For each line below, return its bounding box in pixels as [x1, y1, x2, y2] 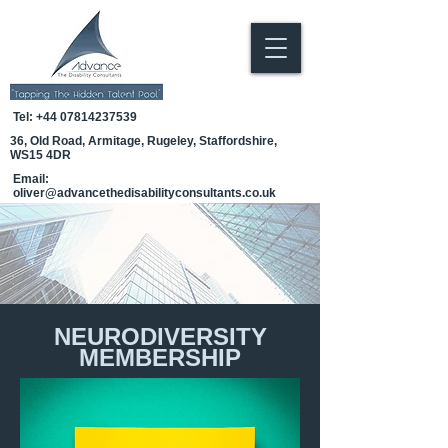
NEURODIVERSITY [53, 323, 267, 350]
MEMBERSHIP [79, 344, 241, 371]
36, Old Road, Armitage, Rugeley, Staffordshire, [10, 134, 277, 148]
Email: [10, 172, 52, 186]
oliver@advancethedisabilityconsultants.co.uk [13, 186, 276, 200]
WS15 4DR [10, 148, 71, 162]
